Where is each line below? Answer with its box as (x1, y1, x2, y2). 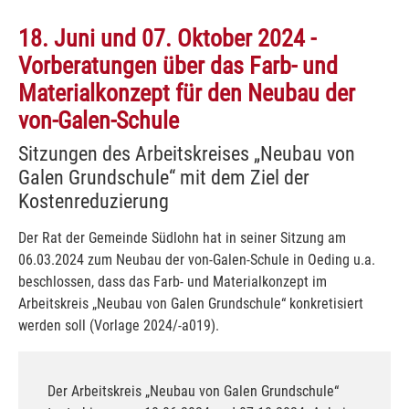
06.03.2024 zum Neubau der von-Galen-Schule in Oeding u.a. (18, 250, 375, 268)
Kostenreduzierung (18, 188, 169, 213)
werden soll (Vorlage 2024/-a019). (18, 316, 219, 334)
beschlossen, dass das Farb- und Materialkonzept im (18, 272, 327, 290)
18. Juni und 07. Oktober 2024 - (18, 24, 316, 52)
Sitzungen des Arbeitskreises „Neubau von (18, 141, 355, 165)
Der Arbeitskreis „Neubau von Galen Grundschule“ (47, 382, 339, 400)
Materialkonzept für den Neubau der (18, 79, 355, 107)
